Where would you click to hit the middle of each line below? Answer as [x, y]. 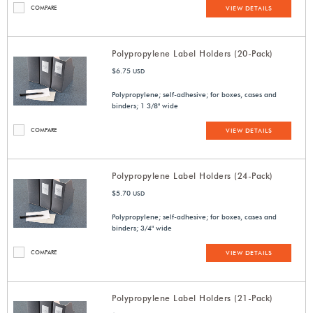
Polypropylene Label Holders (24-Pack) [192, 176]
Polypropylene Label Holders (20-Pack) [192, 54]
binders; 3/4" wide [142, 228]
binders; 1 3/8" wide [145, 106]
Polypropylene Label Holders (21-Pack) [192, 298]
